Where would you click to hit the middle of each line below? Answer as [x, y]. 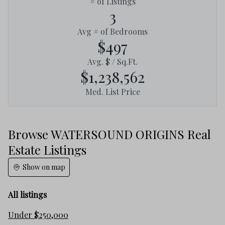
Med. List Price [113, 92]
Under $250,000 [38, 215]
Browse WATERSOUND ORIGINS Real [109, 134]
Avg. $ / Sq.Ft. [113, 62]
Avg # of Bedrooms [113, 32]
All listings [27, 195]
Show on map [44, 167]
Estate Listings [47, 150]
